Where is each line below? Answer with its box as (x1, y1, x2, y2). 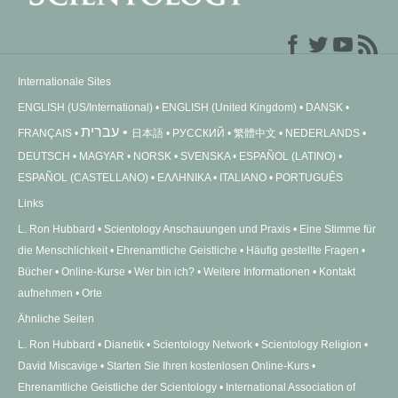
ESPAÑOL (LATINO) (239, 150, 336, 163)
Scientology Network (153, 338, 252, 352)
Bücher (18, 266, 52, 279)
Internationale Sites (18, 76, 111, 89)
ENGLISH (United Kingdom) (162, 101, 297, 115)
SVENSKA (180, 150, 230, 163)
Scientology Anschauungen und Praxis (104, 223, 291, 236)
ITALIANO (219, 171, 267, 185)
